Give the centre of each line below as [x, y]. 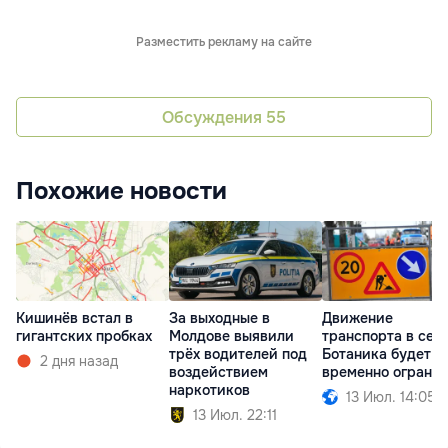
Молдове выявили [231, 336]
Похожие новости [121, 191]
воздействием [218, 372]
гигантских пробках [84, 336]
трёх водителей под [238, 354]
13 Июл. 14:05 [391, 397]
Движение [357, 318]
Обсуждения [214, 117]
